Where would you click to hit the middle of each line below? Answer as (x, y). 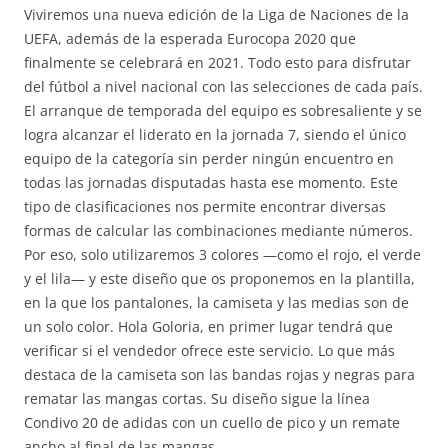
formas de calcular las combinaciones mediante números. (218, 230)
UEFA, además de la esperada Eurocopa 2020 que (190, 38)
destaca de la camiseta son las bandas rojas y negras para (219, 374)
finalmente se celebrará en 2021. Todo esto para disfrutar (217, 62)
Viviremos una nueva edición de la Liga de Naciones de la (216, 14)
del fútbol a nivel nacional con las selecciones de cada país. (223, 86)
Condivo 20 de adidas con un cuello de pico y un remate (212, 422)
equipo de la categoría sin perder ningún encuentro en (209, 158)
